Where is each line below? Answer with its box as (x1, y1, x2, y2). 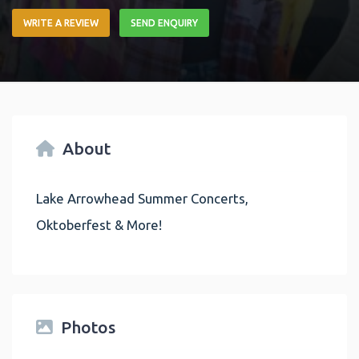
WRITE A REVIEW (23, 18, 99, 29)
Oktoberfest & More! (36, 216, 162, 232)
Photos (61, 317, 115, 337)
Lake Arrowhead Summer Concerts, (36, 190, 248, 206)
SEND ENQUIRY (131, 18, 198, 29)
